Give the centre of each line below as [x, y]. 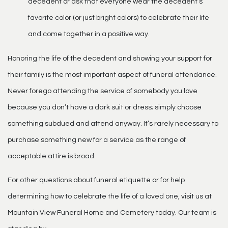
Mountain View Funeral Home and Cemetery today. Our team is [112, 212]
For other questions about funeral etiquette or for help [96, 180]
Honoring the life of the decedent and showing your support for [110, 58]
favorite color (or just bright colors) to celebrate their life [119, 18]
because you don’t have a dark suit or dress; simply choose [105, 107]
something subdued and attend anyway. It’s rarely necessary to [113, 123]
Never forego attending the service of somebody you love [103, 91]
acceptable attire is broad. [52, 156]
